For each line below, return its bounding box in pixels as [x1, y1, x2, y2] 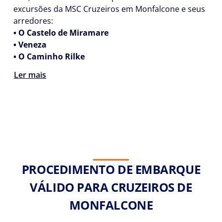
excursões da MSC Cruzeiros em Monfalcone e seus [13, 3, 205, 14]
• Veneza [13, 39, 47, 50]
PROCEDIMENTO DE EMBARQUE [21, 161, 201, 177]
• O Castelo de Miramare [13, 27, 109, 38]
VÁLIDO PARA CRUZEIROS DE [30, 178, 192, 195]
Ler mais [14, 69, 46, 81]
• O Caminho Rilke [13, 51, 85, 62]
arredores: [13, 15, 53, 26]
